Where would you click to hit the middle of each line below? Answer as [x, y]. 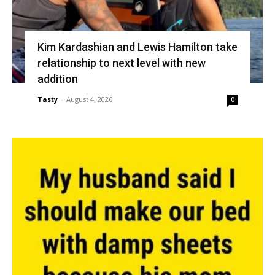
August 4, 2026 [89, 99]
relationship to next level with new [121, 63]
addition [57, 79]
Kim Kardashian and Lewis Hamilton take [137, 47]
